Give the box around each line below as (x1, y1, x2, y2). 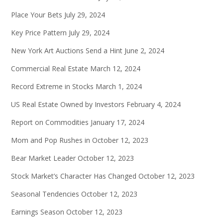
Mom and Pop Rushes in (11, 135, 90, 145)
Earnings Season (11, 207, 64, 217)
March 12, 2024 (90, 64, 140, 74)
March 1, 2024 (96, 82, 142, 92)
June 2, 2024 (124, 46, 164, 56)
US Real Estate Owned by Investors (11, 100, 124, 110)
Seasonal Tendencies (11, 189, 79, 199)
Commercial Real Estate (11, 64, 88, 74)
